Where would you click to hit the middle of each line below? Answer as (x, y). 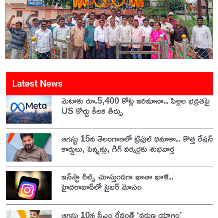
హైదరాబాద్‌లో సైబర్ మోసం (101, 187)
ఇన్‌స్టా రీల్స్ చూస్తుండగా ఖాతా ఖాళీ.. (117, 176)
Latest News (37, 84)
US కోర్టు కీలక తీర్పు (92, 111)
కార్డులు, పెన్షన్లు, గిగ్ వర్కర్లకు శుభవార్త (118, 149)
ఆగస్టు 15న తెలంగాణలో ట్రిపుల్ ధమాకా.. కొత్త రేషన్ (137, 138)
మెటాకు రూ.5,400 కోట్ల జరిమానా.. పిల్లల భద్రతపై (135, 100)
